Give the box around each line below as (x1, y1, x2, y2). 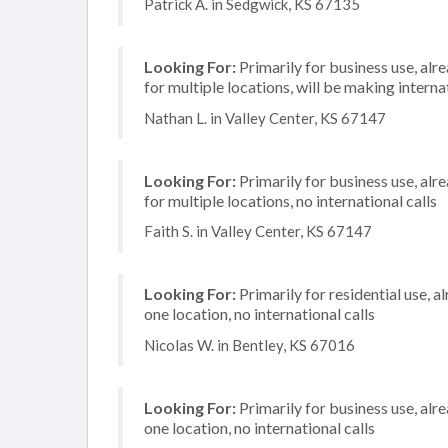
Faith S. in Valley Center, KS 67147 (144, 222, 372, 240)
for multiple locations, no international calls (144, 190, 437, 210)
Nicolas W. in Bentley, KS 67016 (144, 335, 355, 354)
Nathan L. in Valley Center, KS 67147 (144, 108, 386, 127)
